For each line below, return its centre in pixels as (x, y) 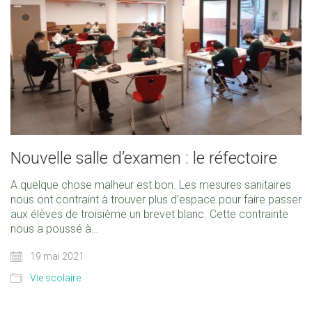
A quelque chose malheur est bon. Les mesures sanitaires (151, 185)
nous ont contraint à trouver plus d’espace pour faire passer (156, 199)
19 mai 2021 (56, 256)
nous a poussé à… (54, 228)
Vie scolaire (55, 278)
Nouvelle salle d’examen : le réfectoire (144, 158)
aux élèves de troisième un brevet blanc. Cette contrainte (149, 214)
